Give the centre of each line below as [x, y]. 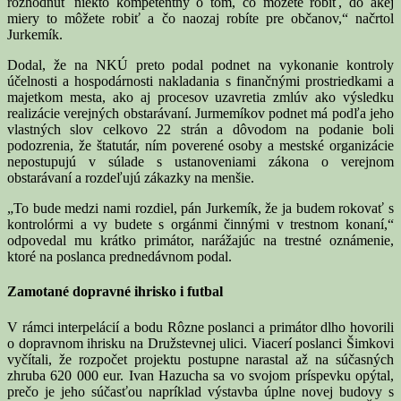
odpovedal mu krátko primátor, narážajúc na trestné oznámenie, [200, 240]
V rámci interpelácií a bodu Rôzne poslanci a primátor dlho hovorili [200, 327]
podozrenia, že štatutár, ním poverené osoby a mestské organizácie [200, 145]
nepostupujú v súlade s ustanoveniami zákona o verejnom [200, 162]
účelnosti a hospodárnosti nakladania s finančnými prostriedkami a [200, 81]
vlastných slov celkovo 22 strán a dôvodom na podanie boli [200, 129]
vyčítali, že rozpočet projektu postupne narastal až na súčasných [200, 359]
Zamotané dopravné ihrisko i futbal [115, 292]
